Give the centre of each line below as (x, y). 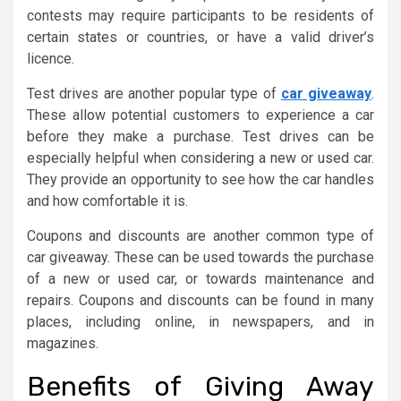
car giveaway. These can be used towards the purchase (200, 257)
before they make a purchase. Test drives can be (200, 136)
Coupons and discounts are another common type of (200, 235)
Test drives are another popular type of (154, 93)
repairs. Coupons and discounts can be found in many (200, 300)
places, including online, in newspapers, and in (200, 321)
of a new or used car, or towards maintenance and (200, 278)
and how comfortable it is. (107, 200)
